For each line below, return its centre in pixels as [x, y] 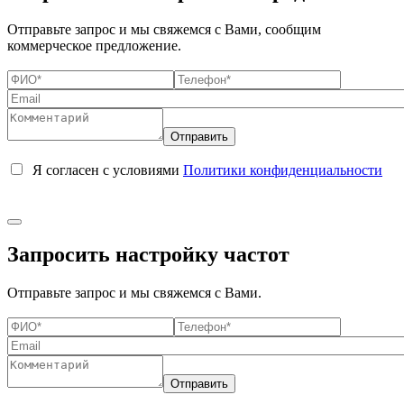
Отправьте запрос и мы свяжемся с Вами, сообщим [164, 29]
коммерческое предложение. [94, 45]
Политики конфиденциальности [283, 170]
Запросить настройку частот [148, 255]
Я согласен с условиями [108, 170]
